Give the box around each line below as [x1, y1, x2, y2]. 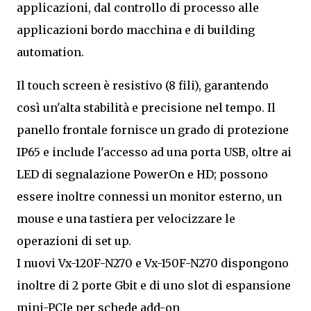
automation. [17, 45, 84, 59]
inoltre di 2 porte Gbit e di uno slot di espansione [17, 278, 291, 292]
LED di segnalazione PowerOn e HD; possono [17, 167, 268, 181]
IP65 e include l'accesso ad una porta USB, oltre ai [17, 145, 292, 159]
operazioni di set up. [17, 234, 131, 248]
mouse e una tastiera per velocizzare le [17, 212, 235, 226]
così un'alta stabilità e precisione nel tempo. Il [17, 101, 276, 115]
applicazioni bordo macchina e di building [17, 23, 255, 37]
